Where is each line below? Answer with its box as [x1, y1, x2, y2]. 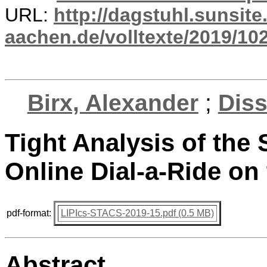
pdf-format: [7, 207, 51, 218]
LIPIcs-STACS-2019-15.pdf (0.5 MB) [61, 207, 214, 218]
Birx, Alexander [27, 90, 198, 116]
